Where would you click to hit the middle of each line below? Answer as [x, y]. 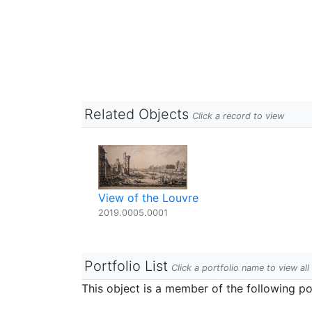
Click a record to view [238, 116]
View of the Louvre [148, 198]
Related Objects [136, 114]
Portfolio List [126, 266]
